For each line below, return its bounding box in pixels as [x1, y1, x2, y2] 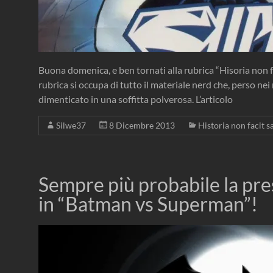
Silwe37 [56, 120, 86, 131]
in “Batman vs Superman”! [38, 192, 258, 216]
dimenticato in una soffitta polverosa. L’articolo [38, 93, 233, 105]
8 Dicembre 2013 [109, 120, 175, 131]
